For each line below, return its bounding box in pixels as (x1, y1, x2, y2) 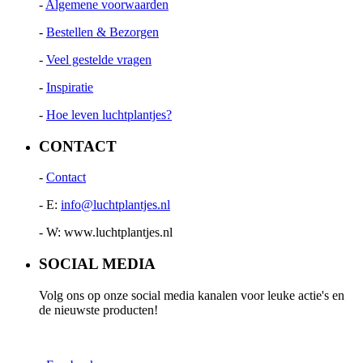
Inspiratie (46, 79, 93, 94)
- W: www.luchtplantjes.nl (39, 225, 173, 240)
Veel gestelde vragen (46, 52, 152, 66)
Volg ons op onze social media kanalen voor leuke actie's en (39, 288, 344, 302)
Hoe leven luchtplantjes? (46, 107, 172, 122)
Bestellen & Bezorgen (46, 24, 159, 39)
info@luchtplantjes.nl (61, 198, 170, 212)
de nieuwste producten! (39, 302, 158, 317)
